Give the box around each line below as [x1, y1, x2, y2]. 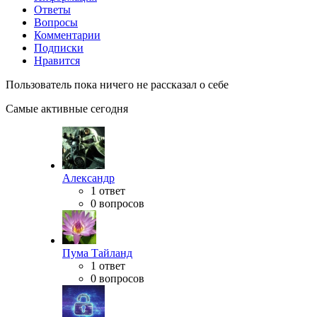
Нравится [34, 54, 80, 67]
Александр [62, 172, 115, 185]
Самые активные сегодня [6, 103, 128, 115]
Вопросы [34, 16, 78, 29]
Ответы [34, 4, 71, 16]
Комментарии [34, 29, 100, 42]
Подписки [34, 42, 83, 54]
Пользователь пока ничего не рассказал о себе [6, 79, 229, 91]
